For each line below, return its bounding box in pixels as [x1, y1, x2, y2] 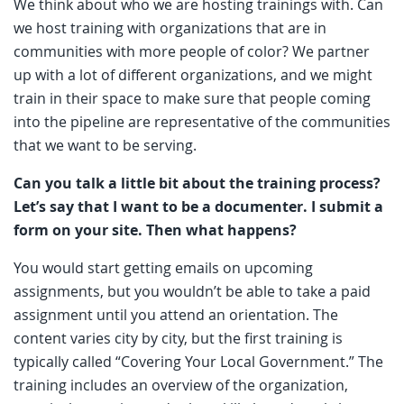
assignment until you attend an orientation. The [14, 304, 338, 325]
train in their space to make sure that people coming [14, 87, 371, 108]
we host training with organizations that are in [14, 17, 326, 38]
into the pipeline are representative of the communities [14, 111, 390, 132]
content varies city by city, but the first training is [14, 327, 343, 348]
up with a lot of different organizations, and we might [14, 64, 372, 85]
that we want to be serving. [14, 134, 197, 155]
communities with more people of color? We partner [14, 41, 370, 61]
